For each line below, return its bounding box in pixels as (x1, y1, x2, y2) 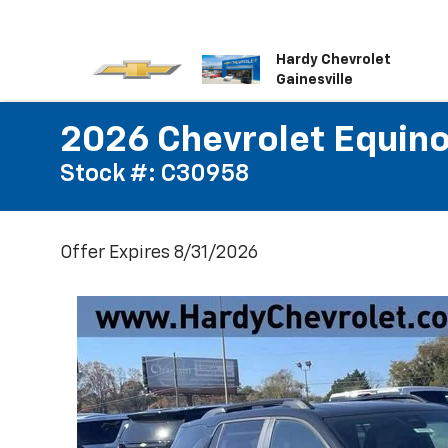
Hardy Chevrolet (275, 52, 391, 67)
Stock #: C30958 (60, 162, 249, 186)
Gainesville (275, 72, 353, 87)
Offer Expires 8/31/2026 (60, 244, 258, 262)
